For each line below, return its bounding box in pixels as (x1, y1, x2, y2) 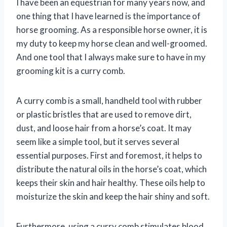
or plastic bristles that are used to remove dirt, (16, 109, 192, 120)
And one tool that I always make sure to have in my (16, 52, 206, 63)
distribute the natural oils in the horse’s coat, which (16, 164, 207, 175)
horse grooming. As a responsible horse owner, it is (16, 24, 207, 35)
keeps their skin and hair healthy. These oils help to (16, 177, 205, 188)
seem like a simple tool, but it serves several (16, 136, 179, 147)
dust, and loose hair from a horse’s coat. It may (16, 123, 192, 134)
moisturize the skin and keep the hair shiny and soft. (16, 191, 210, 202)
